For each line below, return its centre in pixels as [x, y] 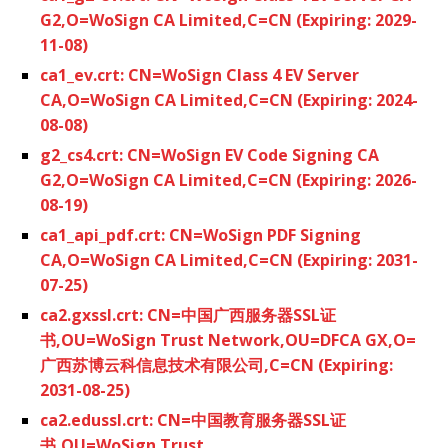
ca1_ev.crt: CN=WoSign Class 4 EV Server [199, 74]
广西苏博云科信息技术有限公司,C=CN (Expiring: [216, 364]
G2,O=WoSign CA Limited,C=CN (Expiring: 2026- [228, 179]
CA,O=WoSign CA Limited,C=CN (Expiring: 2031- [229, 259]
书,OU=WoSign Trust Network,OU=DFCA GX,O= [228, 339]
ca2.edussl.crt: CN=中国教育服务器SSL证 [193, 419]
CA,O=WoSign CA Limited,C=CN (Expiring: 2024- [229, 99]
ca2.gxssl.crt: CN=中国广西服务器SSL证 [188, 314]
